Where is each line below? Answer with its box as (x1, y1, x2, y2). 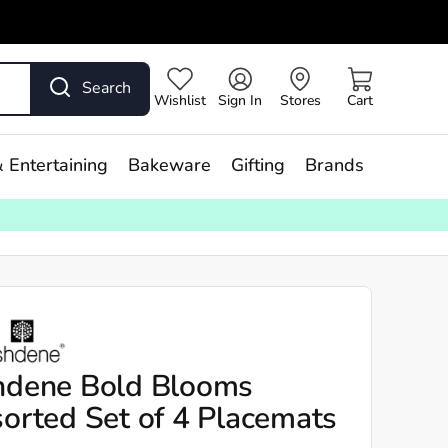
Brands (304, 157, 364, 176)
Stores (279, 94, 321, 109)
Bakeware (127, 157, 211, 176)
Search (82, 81, 131, 97)
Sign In (218, 94, 262, 109)
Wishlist (154, 94, 206, 109)
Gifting (230, 157, 285, 176)
